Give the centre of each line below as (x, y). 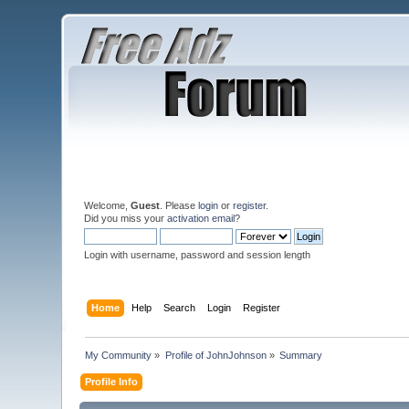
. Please (179, 205)
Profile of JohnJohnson (215, 355)
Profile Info (112, 381)
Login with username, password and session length (198, 255)
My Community (119, 355)
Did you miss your (126, 218)
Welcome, (108, 205)
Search (179, 307)
